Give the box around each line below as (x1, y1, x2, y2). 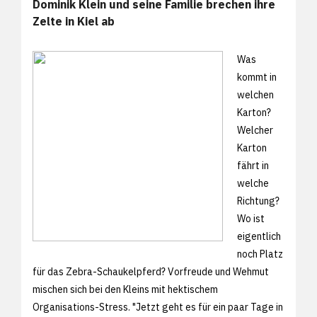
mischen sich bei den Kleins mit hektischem (33, 282, 218, 296)
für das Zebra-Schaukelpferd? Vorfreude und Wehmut (33, 265, 269, 278)
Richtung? (237, 194, 279, 207)
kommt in (237, 70, 277, 83)
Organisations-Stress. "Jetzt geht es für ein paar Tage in (33, 300, 283, 313)
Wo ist (237, 212, 265, 225)
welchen (237, 88, 274, 101)
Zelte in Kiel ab (33, 13, 115, 28)
